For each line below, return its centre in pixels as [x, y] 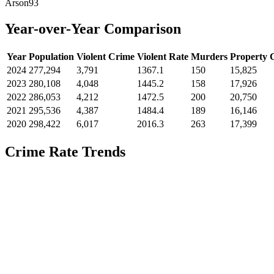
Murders [209, 57]
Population [51, 57]
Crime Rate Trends [65, 152]
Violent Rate [163, 57]
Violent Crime [106, 57]
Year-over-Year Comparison [93, 29]
